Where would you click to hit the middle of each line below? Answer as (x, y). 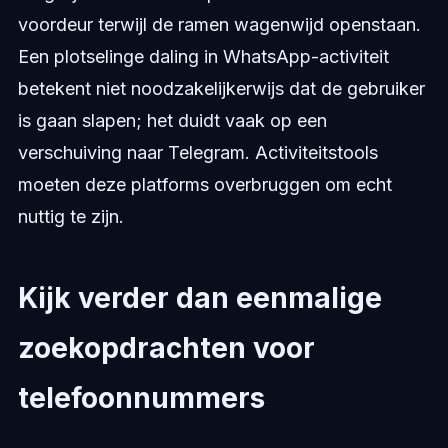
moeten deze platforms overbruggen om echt (204, 185)
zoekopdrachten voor (166, 348)
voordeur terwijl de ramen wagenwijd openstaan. (219, 25)
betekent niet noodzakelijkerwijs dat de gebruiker (221, 89)
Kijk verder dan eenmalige (199, 298)
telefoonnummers (141, 398)
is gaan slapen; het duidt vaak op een (172, 121)
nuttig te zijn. (70, 217)
